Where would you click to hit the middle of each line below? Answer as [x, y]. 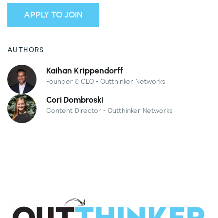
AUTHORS [26, 50]
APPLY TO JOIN [53, 15]
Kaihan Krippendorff [85, 71]
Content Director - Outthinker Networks [109, 111]
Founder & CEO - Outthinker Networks [106, 82]
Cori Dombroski [75, 100]
